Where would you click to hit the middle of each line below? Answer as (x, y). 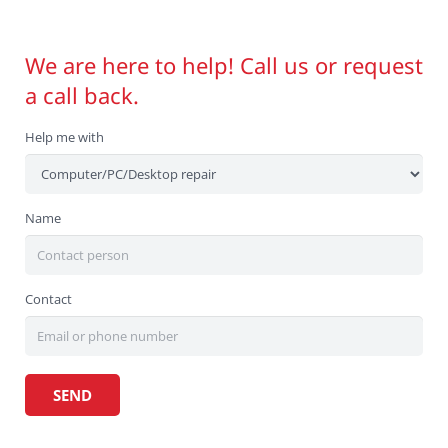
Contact (48, 299)
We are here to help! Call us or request (224, 65)
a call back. (82, 95)
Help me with (64, 137)
